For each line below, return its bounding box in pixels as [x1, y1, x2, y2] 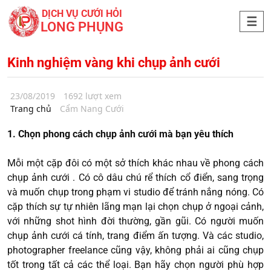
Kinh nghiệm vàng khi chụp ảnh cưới [7, 55, 220, 71]
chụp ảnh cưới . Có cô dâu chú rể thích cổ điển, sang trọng [7, 172, 264, 184]
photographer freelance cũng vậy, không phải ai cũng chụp [7, 244, 264, 256]
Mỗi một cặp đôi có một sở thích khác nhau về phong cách [7, 157, 264, 169]
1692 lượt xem [64, 90, 122, 102]
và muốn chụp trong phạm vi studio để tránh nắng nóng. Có [7, 186, 264, 198]
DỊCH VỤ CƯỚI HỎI [42, 8, 123, 20]
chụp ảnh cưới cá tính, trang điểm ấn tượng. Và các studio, [7, 230, 264, 242]
